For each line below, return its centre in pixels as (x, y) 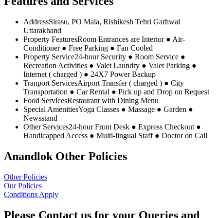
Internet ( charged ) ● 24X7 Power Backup (90, 74)
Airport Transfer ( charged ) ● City (131, 83)
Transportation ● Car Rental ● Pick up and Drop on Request (116, 92)
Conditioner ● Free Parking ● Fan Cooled (88, 48)
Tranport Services (50, 83)
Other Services (46, 127)
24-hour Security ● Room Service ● (130, 57)
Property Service (49, 57)
